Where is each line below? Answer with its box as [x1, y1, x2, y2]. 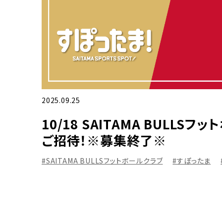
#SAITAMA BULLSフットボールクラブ [42, 156, 163, 166]
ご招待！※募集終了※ [42, 131, 167, 150]
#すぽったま [172, 156, 211, 166]
